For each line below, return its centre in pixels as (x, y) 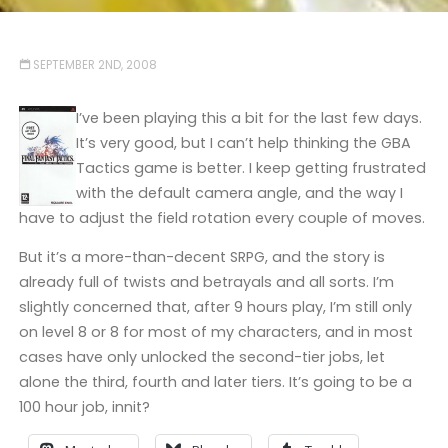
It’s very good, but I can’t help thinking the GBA (243, 142)
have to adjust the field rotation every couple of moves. (221, 217)
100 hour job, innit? (84, 407)
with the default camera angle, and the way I (239, 192)
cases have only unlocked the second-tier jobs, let (201, 357)
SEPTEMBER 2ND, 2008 (95, 65)
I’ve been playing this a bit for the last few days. (248, 117)
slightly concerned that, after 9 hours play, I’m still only (215, 307)
